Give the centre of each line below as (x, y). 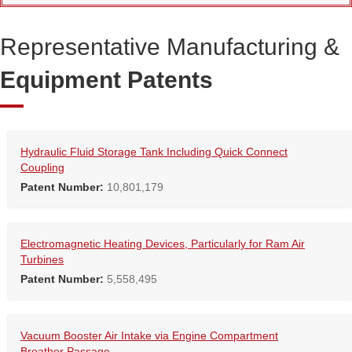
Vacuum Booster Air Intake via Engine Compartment (149, 336)
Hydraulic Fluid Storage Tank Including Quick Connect (154, 152)
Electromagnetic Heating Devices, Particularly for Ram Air (163, 244)
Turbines (42, 260)
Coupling (42, 168)
